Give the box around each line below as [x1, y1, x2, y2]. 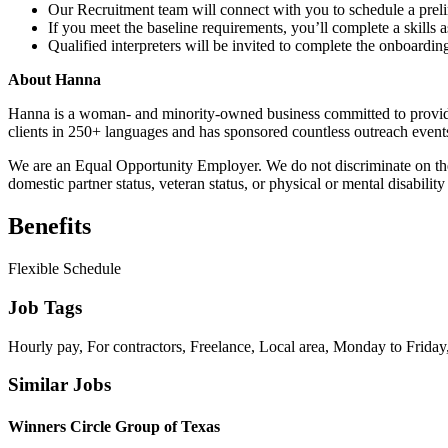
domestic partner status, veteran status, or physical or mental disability [8, 175, 445, 193]
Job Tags [8, 296, 82, 318]
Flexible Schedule [8, 260, 121, 278]
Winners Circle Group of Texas [8, 417, 220, 435]
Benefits [8, 213, 91, 240]
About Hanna [8, 71, 101, 89]
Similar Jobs [8, 374, 111, 396]
